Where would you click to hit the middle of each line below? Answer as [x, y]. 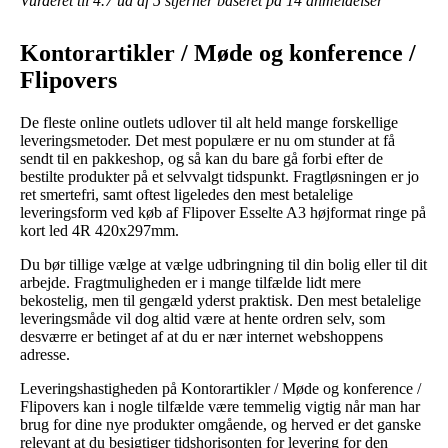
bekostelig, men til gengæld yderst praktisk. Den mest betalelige [220, 300]
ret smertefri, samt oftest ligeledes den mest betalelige [186, 194]
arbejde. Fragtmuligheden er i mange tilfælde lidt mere [190, 282]
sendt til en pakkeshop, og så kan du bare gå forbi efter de [201, 158]
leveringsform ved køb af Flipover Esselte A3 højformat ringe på [223, 212]
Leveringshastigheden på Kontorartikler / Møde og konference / [220, 388]
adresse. [45, 354]
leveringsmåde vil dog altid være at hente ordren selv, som [202, 318]
